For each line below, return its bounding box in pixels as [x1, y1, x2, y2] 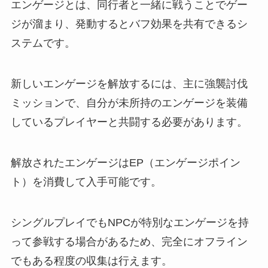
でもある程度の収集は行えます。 [10, 254, 172, 267]
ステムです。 [10, 37, 75, 50]
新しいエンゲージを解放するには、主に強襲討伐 [10, 78, 248, 90]
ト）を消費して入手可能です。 [10, 175, 162, 188]
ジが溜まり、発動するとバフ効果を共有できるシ [10, 18, 248, 31]
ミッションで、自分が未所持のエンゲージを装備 [10, 97, 248, 109]
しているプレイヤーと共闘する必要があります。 [10, 116, 248, 129]
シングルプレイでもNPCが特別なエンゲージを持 [10, 216, 249, 229]
